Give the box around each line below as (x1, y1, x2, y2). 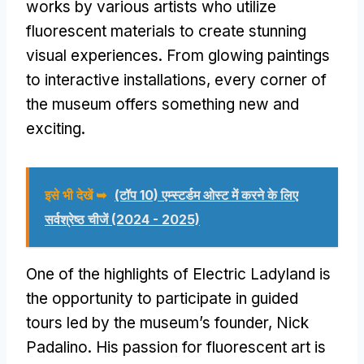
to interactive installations (26, 70, 206, 89)
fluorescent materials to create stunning (26, 21, 306, 41)
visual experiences (26, 45, 158, 65)
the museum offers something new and (26, 94, 299, 114)
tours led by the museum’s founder (26, 313, 268, 332)
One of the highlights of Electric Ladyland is (26, 264, 331, 284)
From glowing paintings (167, 45, 330, 65)
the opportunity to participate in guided (26, 288, 298, 308)
